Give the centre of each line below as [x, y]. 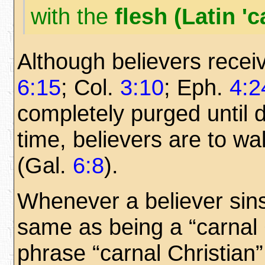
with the [73, 16]
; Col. [91, 87]
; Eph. [197, 87]
